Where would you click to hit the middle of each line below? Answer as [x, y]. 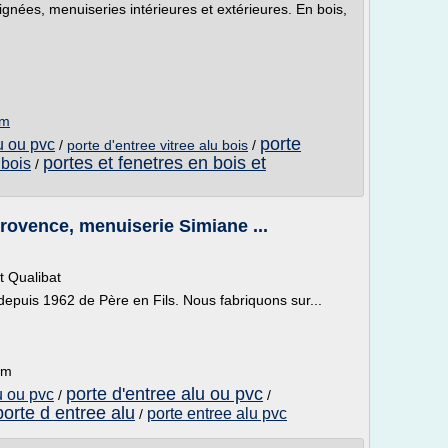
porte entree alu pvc [217, 413]
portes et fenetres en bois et [154, 163]
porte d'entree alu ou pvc [164, 394]
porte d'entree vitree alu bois [157, 145]
